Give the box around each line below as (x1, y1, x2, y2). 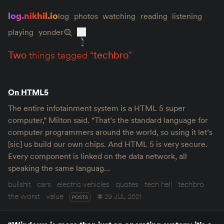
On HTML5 (8, 87, 48, 97)
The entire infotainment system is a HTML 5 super (8, 103, 185, 113)
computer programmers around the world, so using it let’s (8, 127, 212, 137)
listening (172, 11, 202, 21)
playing (8, 27, 33, 37)
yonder (38, 27, 63, 37)
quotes (115, 179, 138, 189)
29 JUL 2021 (104, 192, 141, 201)
